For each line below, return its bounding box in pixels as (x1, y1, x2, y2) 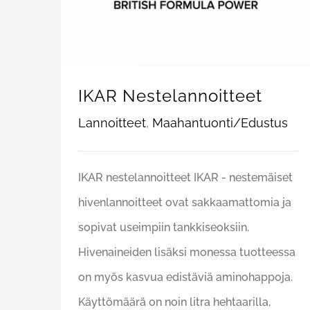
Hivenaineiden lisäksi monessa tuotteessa (78, 245, 295, 259)
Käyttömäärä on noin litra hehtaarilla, (78, 295, 271, 309)
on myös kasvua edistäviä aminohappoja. (78, 270, 293, 284)
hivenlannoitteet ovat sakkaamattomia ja (78, 195, 291, 209)
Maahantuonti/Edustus (152, 115, 288, 130)
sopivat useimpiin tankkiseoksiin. (78, 220, 249, 234)
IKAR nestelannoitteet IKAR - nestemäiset (78, 170, 293, 184)
